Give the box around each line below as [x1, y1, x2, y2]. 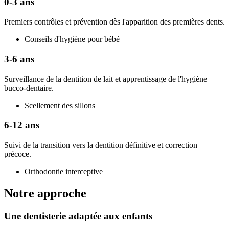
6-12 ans [4, 120, 39, 131]
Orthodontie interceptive [25, 167, 103, 176]
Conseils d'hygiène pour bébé [25, 35, 120, 44]
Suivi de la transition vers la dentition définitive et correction [4, 141, 197, 149]
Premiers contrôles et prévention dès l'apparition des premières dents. [4, 17, 225, 27]
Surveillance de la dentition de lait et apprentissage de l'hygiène [4, 74, 207, 83]
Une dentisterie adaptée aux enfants [4, 210, 152, 221]
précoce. [4, 150, 31, 158]
